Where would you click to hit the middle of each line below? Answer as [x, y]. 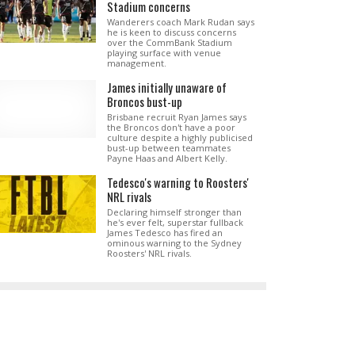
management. [136, 63]
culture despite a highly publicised [179, 137]
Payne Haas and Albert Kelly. [167, 158]
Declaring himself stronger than [174, 212]
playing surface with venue [164, 53]
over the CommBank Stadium [169, 42]
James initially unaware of [166, 87]
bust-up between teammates [168, 148]
